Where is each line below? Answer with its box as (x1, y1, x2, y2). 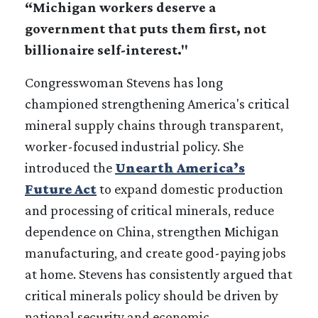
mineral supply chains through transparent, (25, 116, 283, 133)
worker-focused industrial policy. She (25, 138, 243, 154)
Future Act (25, 180, 97, 197)
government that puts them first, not (25, 20, 266, 36)
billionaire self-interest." (25, 41, 188, 57)
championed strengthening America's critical (25, 95, 290, 111)
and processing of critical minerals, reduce (25, 202, 274, 218)
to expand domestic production (97, 180, 283, 197)
